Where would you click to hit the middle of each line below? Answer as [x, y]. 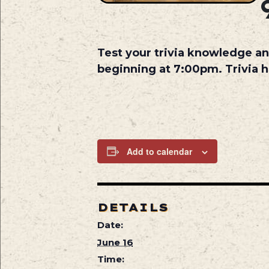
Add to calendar [159, 151]
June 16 [115, 242]
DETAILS [133, 207]
